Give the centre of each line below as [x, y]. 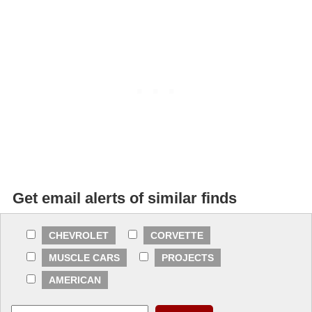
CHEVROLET [79, 235]
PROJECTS [188, 257]
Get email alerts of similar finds [125, 198]
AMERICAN [75, 280]
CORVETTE [177, 235]
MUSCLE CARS [84, 257]
